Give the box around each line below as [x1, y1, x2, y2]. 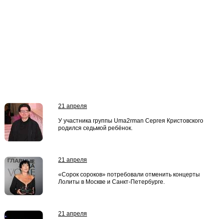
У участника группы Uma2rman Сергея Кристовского [58, 117, 203, 124]
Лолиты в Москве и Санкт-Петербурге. [58, 178, 165, 185]
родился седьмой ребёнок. [58, 125, 132, 131]
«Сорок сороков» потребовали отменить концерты [58, 171, 200, 178]
